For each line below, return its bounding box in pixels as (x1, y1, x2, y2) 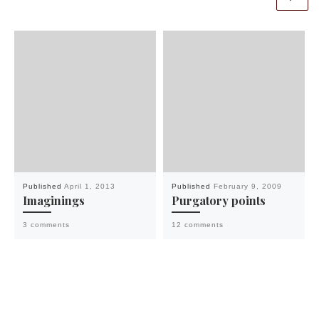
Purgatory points (171, 192, 266, 208)
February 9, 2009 (213, 182, 282, 190)
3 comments (22, 220, 70, 229)
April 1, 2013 (63, 182, 115, 190)
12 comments (171, 220, 224, 229)
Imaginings (22, 192, 85, 208)
